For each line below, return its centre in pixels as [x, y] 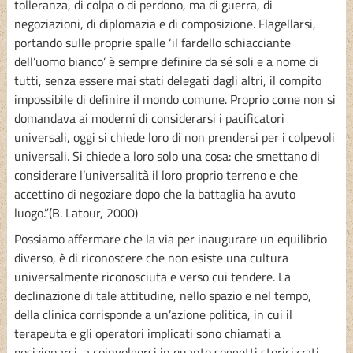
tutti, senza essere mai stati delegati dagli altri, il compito [167, 81]
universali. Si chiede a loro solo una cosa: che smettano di [167, 156]
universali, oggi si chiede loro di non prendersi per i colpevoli [174, 137]
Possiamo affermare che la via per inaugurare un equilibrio [170, 239]
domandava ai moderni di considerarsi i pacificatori [149, 119]
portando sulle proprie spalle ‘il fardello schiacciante [152, 43]
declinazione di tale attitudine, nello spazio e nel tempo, [162, 296]
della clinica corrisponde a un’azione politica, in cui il [153, 315]
